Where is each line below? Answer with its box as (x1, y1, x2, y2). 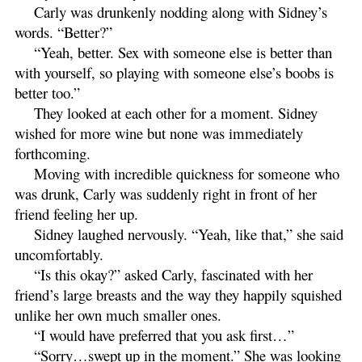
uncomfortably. (15, 243, 103, 264)
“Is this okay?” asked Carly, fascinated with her (34, 263, 313, 284)
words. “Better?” (15, 21, 112, 42)
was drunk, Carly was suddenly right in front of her (15, 183, 317, 204)
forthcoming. (15, 142, 90, 163)
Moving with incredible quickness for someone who (34, 162, 339, 183)
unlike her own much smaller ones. (15, 304, 221, 325)
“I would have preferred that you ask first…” (34, 324, 294, 345)
